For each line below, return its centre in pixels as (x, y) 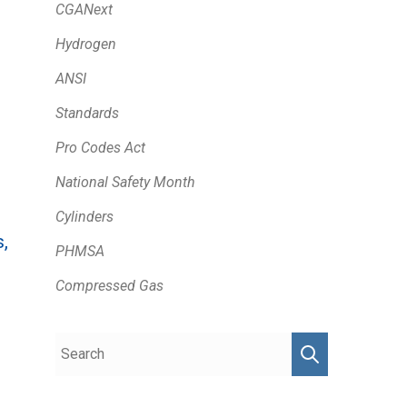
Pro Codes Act (100, 147)
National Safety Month (125, 182)
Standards (87, 113)
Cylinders (84, 216)
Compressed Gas (109, 285)
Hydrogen (86, 44)
